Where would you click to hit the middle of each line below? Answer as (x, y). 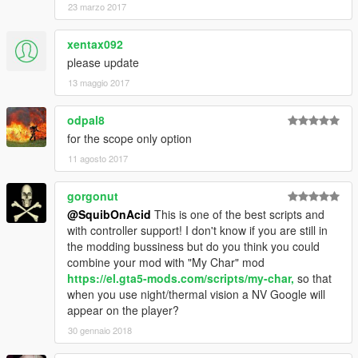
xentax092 (95, 44)
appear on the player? (123, 310)
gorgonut (93, 195)
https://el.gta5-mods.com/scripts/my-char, (181, 278)
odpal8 (86, 119)
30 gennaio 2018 (100, 330)
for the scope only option (129, 138)
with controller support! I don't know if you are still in (197, 230)
